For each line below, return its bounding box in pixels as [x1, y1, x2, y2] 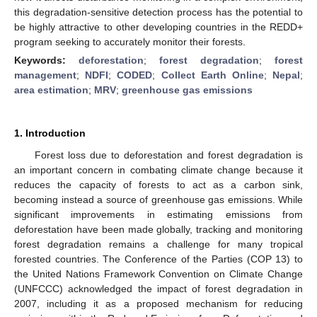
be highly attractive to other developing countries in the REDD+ [14, 21, 303, 33]
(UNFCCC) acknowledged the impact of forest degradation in [14, 282, 303, 294]
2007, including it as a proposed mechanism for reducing [14, 297, 303, 309]
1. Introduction [14, 127, 86, 139]
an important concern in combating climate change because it [14, 163, 303, 175]
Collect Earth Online [161, 69, 264, 81]
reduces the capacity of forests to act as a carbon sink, [14, 178, 303, 190]
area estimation [14, 83, 88, 96]
